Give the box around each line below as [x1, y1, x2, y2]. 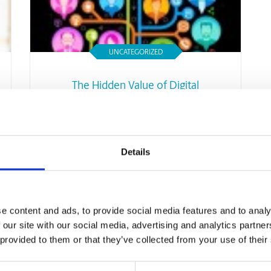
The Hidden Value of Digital [72, 80, 199, 92]
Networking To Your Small [75, 91, 196, 103]
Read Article [110, 134, 161, 143]
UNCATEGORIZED [108, 49, 163, 56]
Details [120, 146, 151, 157]
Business [115, 102, 156, 114]
